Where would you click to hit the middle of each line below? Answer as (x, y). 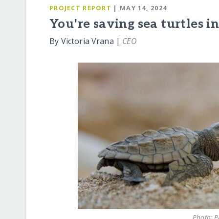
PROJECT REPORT (80, 8)
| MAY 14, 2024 (140, 8)
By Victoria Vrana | (86, 41)
